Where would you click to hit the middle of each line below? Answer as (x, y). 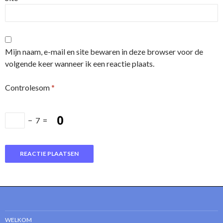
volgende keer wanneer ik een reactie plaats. (80, 64)
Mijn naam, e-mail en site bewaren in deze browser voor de (104, 52)
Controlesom (27, 88)
